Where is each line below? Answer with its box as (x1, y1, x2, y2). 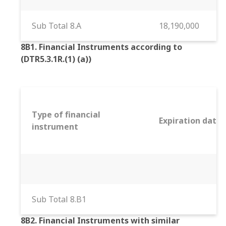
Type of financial (32, 109, 100, 120)
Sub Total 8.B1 (32, 194, 86, 205)
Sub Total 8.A (32, 20, 81, 31)
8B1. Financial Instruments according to (21, 41, 182, 52)
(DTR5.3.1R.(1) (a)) (21, 53, 91, 65)
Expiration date (159, 115, 221, 126)
